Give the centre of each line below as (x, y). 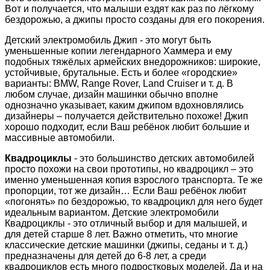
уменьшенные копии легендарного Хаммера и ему (118, 51)
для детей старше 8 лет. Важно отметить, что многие (121, 234)
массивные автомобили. (60, 137)
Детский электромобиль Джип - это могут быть (108, 40)
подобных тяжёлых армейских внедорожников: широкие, (133, 61)
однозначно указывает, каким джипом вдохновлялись (124, 105)
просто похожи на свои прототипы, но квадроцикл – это (129, 169)
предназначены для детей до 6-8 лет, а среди (105, 256)
